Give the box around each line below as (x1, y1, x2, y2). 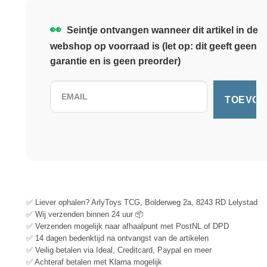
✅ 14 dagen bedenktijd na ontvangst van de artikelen (26, 233, 209, 243)
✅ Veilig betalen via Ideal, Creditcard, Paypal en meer (26, 245, 212, 254)
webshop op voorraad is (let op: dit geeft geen (50, 41, 257, 52)
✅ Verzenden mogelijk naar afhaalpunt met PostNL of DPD (26, 221, 229, 231)
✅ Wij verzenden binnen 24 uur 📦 (26, 209, 144, 219)
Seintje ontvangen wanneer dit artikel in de (64, 25, 258, 36)
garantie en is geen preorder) (50, 56, 181, 67)
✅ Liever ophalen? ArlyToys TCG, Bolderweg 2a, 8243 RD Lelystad (26, 197, 257, 207)
